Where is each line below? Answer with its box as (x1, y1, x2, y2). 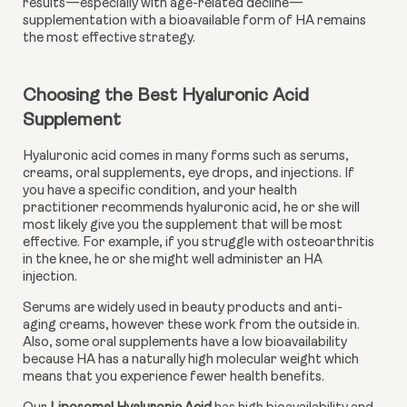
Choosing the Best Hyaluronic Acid (23, 87, 309, 106)
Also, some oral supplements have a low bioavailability (23, 335, 347, 350)
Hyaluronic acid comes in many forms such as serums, (23, 149, 349, 164)
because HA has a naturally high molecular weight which (23, 352, 359, 367)
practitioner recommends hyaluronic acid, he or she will (23, 201, 360, 215)
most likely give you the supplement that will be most (23, 218, 342, 233)
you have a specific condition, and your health (23, 184, 297, 198)
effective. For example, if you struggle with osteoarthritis (23, 235, 374, 250)
